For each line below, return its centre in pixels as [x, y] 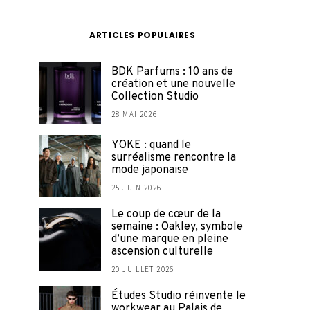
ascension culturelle [162, 252]
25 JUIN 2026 [137, 188]
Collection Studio [155, 97]
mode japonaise [150, 170]
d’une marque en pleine [170, 239]
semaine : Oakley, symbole [177, 227]
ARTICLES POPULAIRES [143, 35]
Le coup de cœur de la [166, 215]
